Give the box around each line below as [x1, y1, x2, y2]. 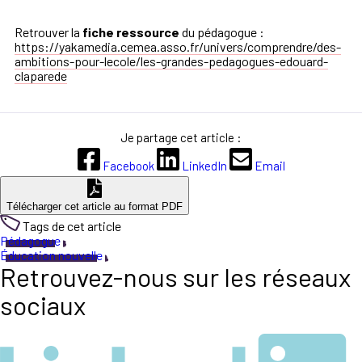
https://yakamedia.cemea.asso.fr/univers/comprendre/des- [15, 39, 341, 55]
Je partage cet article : [120, 130, 242, 145]
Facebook [102, 158, 154, 174]
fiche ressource [82, 24, 182, 40]
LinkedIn [181, 158, 227, 174]
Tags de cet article [22, 218, 121, 234]
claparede [15, 68, 67, 84]
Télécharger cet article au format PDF [6, 200, 183, 213]
